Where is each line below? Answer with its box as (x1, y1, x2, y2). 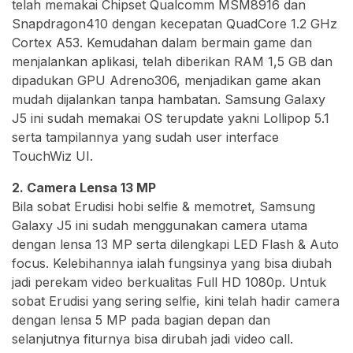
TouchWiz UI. (12, 148, 93, 165)
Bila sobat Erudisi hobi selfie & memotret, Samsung (12, 199, 315, 215)
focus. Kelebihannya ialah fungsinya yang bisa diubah (12, 255, 332, 272)
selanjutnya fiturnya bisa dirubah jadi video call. (12, 331, 293, 347)
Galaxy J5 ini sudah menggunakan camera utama (12, 217, 307, 234)
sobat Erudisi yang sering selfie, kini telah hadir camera (12, 293, 340, 310)
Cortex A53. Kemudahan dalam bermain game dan (12, 35, 312, 51)
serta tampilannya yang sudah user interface (12, 129, 279, 146)
